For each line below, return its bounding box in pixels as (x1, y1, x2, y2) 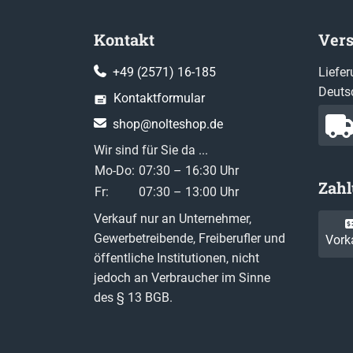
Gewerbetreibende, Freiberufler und (94, 231, 285, 247)
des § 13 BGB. (94, 290, 173, 306)
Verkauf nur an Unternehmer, (94, 211, 251, 227)
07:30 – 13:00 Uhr (139, 184, 239, 200)
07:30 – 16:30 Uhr (139, 163, 239, 179)
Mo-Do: (95, 163, 135, 179)
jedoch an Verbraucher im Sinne (94, 270, 270, 286)
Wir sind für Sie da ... (94, 143, 208, 158)
